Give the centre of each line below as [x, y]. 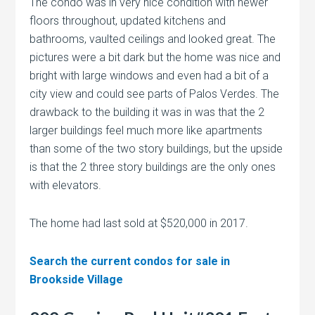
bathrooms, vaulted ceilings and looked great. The [153, 39]
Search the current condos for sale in [130, 262]
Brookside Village [77, 280]
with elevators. [66, 186]
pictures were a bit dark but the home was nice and [155, 58]
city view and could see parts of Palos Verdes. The [155, 94]
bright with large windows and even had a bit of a [149, 76]
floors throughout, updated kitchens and [128, 21]
